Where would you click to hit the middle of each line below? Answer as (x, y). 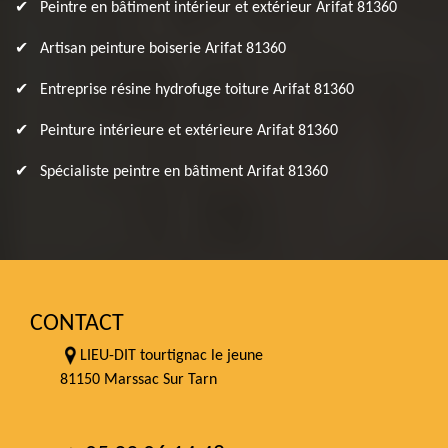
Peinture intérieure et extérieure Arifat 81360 (189, 131)
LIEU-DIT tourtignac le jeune (171, 356)
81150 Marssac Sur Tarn (138, 380)
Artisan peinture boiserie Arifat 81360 (163, 49)
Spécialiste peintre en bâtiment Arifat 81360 (184, 172)
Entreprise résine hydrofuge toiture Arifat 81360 (197, 90)
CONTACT (77, 324)
